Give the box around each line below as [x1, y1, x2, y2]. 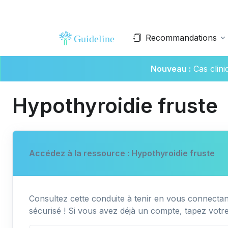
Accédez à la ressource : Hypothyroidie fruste [29, 148, 215, 158]
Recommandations [146, 33, 217, 43]
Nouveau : [151, 64, 191, 74]
